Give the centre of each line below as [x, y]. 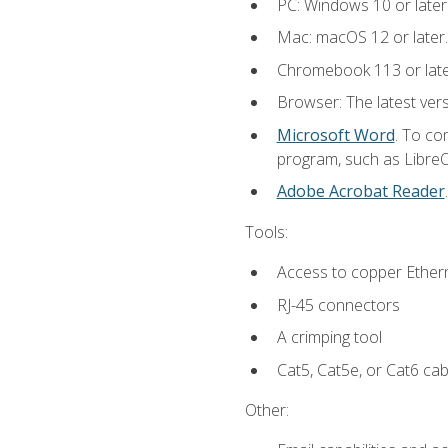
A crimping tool [329, 337]
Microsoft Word [335, 134]
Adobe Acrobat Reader [360, 191]
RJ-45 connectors [338, 304]
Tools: [266, 231]
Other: [266, 409]
